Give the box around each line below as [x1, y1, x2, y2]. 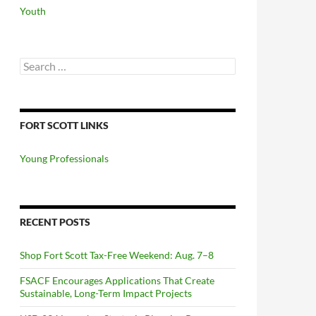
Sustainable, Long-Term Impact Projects [20, 287, 192, 299]
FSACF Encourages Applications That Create [20, 274, 214, 286]
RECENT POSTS [20, 216, 90, 228]
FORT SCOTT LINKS [20, 119, 109, 131]
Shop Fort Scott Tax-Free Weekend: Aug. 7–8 [20, 249, 214, 261]
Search [19, 57, 49, 69]
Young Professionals [20, 152, 109, 164]
